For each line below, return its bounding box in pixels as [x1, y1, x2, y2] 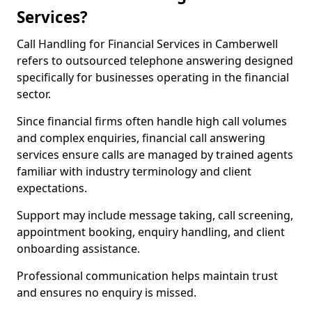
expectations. [17, 180, 87, 196]
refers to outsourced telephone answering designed [17, 53, 293, 68]
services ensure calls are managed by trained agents [17, 147, 293, 162]
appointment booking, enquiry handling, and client [17, 224, 285, 240]
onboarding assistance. [17, 241, 140, 256]
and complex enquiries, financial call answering [17, 130, 265, 146]
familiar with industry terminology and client [17, 164, 251, 179]
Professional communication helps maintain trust [17, 268, 278, 283]
